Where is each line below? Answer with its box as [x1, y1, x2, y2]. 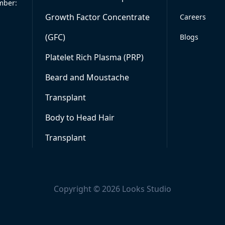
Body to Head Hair [45, 112, 115, 123]
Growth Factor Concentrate [45, 12, 150, 23]
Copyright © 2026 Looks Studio [54, 183, 171, 194]
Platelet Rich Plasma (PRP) [45, 52, 144, 63]
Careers [180, 12, 206, 22]
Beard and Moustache [45, 72, 129, 83]
